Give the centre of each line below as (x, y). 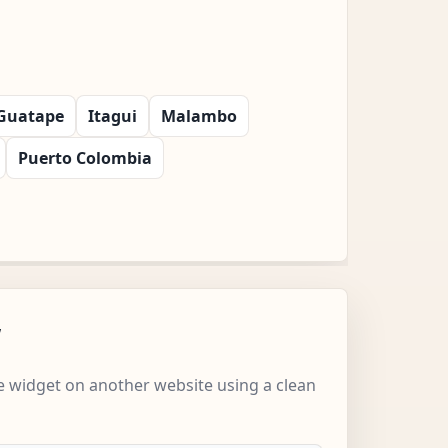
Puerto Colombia (85, 157)
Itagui (112, 115)
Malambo (199, 115)
